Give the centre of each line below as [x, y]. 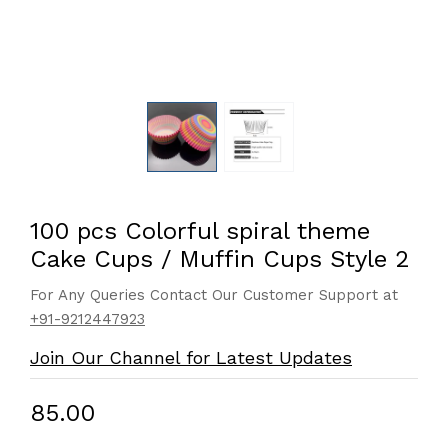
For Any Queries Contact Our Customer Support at [214, 295]
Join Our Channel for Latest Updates [191, 357]
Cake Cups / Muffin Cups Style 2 [220, 259]
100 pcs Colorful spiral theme [200, 231]
